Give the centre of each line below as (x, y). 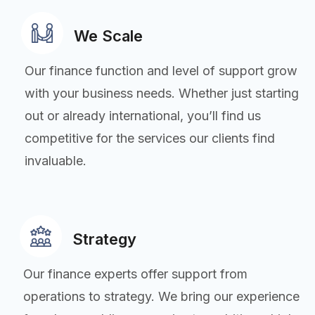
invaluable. (56, 160)
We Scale (108, 36)
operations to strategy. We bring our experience (161, 296)
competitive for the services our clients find (150, 138)
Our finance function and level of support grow (161, 70)
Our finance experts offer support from (135, 274)
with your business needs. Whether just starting (162, 93)
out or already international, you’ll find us (143, 115)
